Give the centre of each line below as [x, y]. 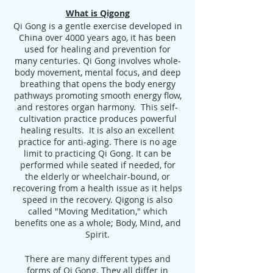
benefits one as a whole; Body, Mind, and [97, 223]
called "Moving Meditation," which [97, 211]
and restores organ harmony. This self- [97, 107]
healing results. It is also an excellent [97, 130]
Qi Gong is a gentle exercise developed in [97, 26]
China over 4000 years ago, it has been [97, 37]
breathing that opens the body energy [97, 84]
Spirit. [97, 234]
